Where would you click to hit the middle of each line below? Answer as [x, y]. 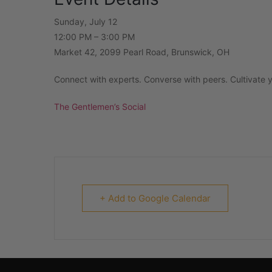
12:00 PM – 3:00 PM [94, 37]
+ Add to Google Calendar [155, 199]
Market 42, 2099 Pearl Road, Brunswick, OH [142, 52]
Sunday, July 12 [86, 22]
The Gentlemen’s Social [100, 107]
